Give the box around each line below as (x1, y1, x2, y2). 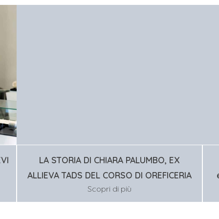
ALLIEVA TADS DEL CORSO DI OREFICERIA (27, 170, 192, 181)
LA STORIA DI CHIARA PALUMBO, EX (39, 154, 180, 166)
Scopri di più (88, 184, 131, 194)
